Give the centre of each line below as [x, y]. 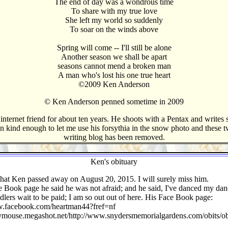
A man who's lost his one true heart [114, 75]
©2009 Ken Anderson [114, 84]
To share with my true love [114, 11]
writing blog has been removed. [114, 137]
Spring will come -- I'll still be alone [114, 48]
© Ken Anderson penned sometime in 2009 [114, 102]
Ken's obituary [114, 162]
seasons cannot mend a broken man [114, 66]
